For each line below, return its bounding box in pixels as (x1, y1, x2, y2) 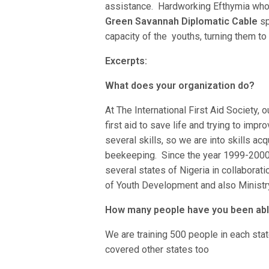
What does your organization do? (105, 79, 255, 91)
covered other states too (105, 243, 210, 255)
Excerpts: (105, 55, 147, 67)
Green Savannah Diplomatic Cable (105, 15, 258, 27)
